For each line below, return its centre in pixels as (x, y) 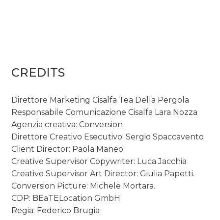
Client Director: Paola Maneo (68, 149)
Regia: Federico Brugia (56, 210)
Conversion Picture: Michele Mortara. (83, 186)
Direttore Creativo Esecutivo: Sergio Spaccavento (108, 137)
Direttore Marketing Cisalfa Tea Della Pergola (100, 100)
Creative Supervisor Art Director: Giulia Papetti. (103, 173)
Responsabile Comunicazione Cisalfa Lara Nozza (105, 112)
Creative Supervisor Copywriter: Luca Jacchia (99, 161)
